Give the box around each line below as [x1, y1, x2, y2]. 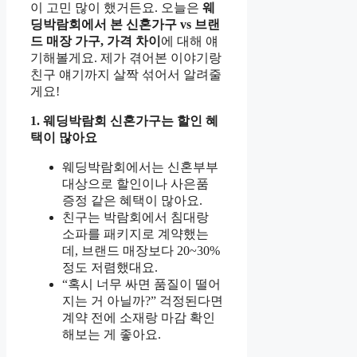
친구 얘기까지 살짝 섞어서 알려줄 [30, 68, 222, 82]
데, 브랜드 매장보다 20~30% [62, 244, 220, 258]
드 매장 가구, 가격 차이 [30, 34, 161, 49]
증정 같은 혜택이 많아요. [62, 194, 202, 208]
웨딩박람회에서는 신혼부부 [62, 160, 218, 175]
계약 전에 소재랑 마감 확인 [62, 311, 215, 325]
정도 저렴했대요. [62, 261, 158, 275]
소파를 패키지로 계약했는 [62, 227, 209, 241]
